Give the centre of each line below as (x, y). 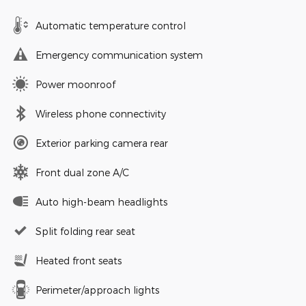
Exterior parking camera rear (102, 143)
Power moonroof (75, 84)
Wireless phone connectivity (101, 113)
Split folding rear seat (85, 231)
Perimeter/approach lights (97, 290)
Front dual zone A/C (82, 172)
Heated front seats (79, 260)
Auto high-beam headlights (101, 201)
